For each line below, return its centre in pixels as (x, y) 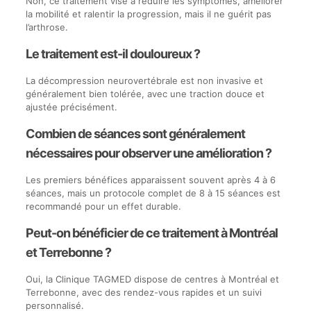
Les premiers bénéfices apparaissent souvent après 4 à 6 (150, 180)
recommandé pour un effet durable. (103, 206)
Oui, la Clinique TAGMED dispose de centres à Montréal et (152, 279)
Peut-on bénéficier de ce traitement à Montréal (151, 233)
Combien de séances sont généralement (135, 134)
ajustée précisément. (71, 107)
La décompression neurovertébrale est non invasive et (144, 81)
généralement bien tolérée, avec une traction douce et (145, 94)
